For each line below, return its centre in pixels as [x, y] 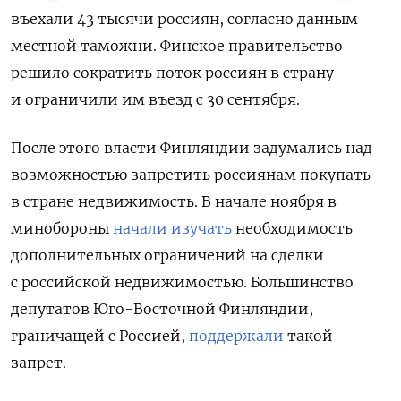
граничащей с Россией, [100, 336]
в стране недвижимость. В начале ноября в [174, 202]
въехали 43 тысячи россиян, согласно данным [184, 19]
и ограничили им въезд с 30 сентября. [155, 100]
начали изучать [174, 229]
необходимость [294, 229]
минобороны [62, 229]
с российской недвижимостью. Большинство [182, 282]
